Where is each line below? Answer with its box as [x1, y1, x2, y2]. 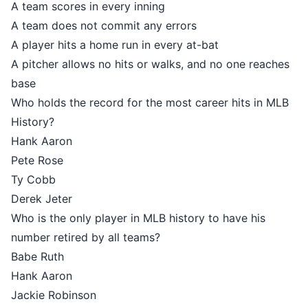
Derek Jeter [11, 192, 72, 206]
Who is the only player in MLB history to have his [11, 211, 265, 225]
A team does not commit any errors [11, 19, 197, 32]
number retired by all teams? [11, 230, 160, 244]
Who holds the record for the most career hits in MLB [11, 96, 289, 109]
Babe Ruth [11, 250, 64, 263]
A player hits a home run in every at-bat [11, 38, 219, 52]
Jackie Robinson [11, 288, 96, 302]
